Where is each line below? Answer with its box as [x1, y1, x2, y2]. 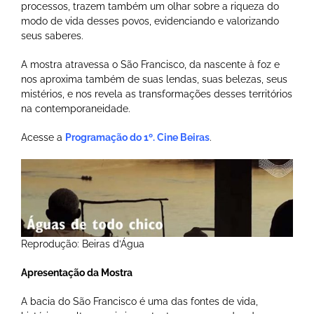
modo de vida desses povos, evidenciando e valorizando [21, 15, 279, 27]
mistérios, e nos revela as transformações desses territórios [21, 88, 292, 100]
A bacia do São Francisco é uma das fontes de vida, [21, 295, 258, 307]
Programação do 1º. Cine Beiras [65, 132, 210, 144]
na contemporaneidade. [21, 103, 130, 115]
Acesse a [21, 132, 65, 144]
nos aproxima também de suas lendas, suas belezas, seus [21, 74, 287, 86]
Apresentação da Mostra [21, 266, 132, 278]
